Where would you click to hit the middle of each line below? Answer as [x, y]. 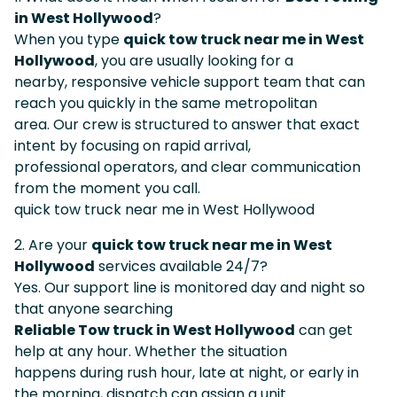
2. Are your [53, 245]
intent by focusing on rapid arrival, [132, 145]
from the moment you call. [107, 188]
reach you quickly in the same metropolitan [166, 103]
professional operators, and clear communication [187, 167]
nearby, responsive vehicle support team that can [190, 82]
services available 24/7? [181, 266]
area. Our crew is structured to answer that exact [187, 124]
